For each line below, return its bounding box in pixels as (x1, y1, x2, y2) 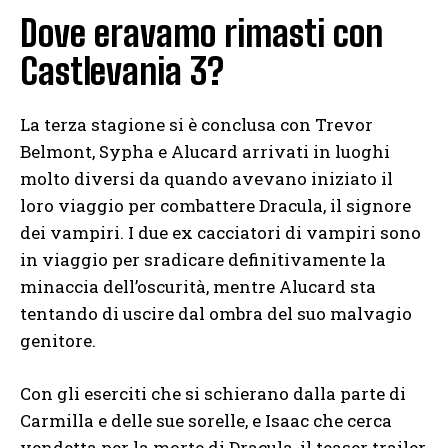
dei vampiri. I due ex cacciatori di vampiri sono (20, 220, 421, 244)
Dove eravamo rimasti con (20, 11, 383, 55)
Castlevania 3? (20, 49, 224, 93)
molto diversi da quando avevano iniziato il (20, 166, 393, 190)
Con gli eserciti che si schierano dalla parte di (20, 381, 406, 405)
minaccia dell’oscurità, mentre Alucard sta (20, 274, 376, 298)
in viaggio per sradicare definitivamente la (20, 247, 386, 271)
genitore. (20, 328, 96, 352)
